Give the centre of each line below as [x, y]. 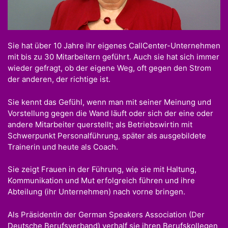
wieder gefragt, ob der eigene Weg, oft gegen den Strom [109, 68]
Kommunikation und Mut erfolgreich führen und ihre [101, 181]
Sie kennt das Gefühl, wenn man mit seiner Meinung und [109, 102]
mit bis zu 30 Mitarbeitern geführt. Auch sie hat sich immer [113, 57]
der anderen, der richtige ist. [59, 79]
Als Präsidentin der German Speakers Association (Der [106, 214]
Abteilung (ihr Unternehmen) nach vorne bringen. [96, 192]
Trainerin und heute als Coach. [63, 147]
